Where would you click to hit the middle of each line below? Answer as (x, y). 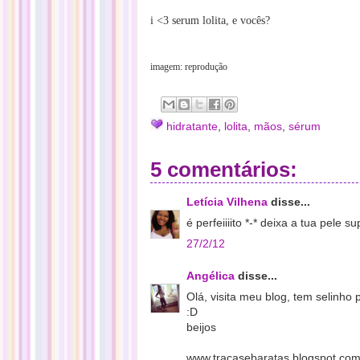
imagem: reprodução (189, 67)
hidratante (192, 126)
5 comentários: (224, 170)
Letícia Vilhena (227, 202)
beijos (201, 327)
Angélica (211, 276)
